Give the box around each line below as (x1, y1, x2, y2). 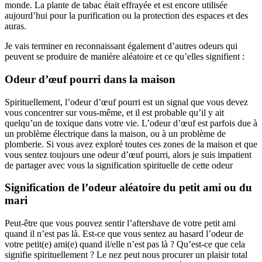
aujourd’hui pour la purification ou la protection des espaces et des (5, 11, 248, 21)
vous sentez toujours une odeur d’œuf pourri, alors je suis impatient (5, 149, 251, 160)
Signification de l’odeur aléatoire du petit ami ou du (5, 181, 252, 194)
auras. (5, 21, 26, 32)
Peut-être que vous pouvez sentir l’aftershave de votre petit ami (5, 218, 236, 228)
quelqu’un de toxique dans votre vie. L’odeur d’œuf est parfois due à (5, 118, 257, 128)
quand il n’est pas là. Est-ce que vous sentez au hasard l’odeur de (5, 228, 243, 239)
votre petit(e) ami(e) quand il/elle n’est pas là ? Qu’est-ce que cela (5, 239, 245, 249)
